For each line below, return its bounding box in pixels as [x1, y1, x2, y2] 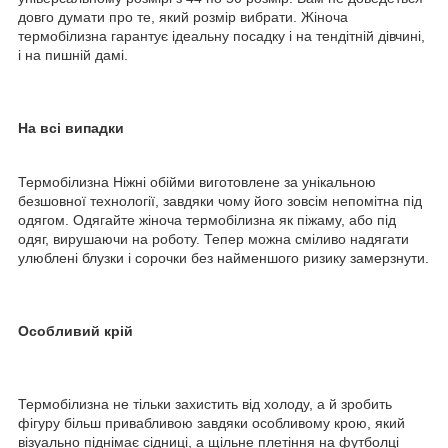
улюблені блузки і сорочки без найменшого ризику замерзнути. [18, 249, 429, 266]
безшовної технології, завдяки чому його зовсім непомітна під [18, 192, 422, 209]
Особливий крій [18, 322, 133, 339]
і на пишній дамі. [18, 46, 128, 63]
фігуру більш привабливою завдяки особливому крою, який [18, 414, 405, 431]
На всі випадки [18, 119, 124, 136]
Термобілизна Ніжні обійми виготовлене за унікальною [18, 173, 376, 190]
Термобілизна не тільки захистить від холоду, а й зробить [18, 395, 392, 412]
